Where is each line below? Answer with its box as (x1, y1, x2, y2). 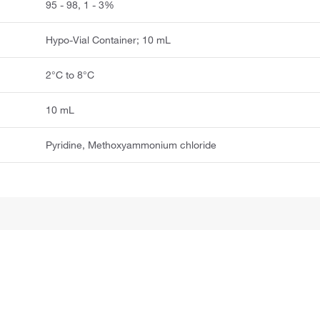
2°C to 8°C (46, 68, 95, 81)
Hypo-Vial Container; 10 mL (46, 33, 171, 46)
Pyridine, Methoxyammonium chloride (46, 138, 217, 151)
